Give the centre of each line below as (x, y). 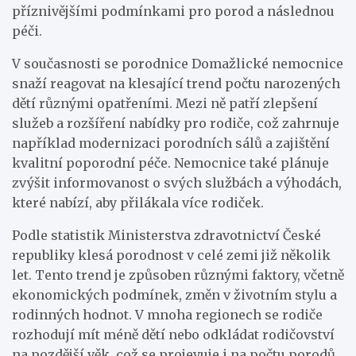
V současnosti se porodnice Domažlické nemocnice (178, 63)
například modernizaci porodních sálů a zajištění (171, 143)
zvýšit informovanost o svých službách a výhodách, (177, 182)
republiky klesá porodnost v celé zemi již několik (171, 255)
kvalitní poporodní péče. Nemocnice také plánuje (170, 163)
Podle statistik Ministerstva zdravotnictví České (166, 235)
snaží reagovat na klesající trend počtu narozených (176, 83)
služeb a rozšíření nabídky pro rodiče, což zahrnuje (176, 123)
